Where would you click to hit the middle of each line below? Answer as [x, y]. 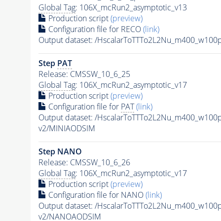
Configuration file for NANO [96, 195]
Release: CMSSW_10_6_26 [84, 163]
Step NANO [60, 152]
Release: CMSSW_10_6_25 [84, 74]
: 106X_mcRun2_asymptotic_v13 [131, 8]
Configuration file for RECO [94, 29]
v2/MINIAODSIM [67, 129]
